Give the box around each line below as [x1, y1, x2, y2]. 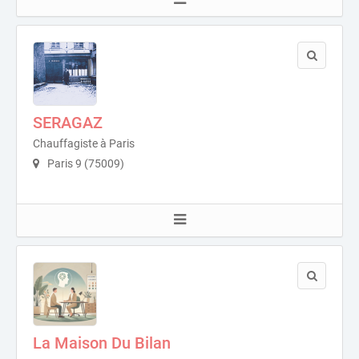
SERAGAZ [33, 112, 103, 132]
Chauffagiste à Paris [33, 136, 135, 150]
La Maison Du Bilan [33, 333, 171, 353]
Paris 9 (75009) [45, 156, 124, 170]
